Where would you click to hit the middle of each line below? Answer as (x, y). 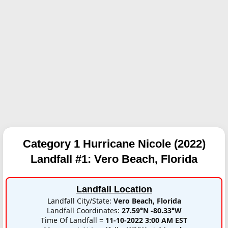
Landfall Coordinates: (84, 210)
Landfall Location (114, 189)
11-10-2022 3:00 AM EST (146, 220)
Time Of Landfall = (73, 220)
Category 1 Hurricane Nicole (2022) (114, 144)
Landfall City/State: (80, 201)
